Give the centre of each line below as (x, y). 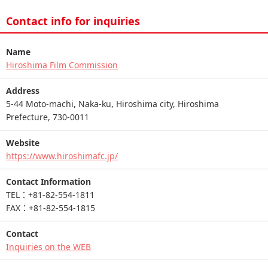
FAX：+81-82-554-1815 (51, 208)
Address (23, 90)
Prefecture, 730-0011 (48, 117)
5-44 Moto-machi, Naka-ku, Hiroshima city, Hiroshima (112, 103)
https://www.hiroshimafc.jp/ (62, 156)
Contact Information (48, 181)
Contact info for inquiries (73, 21)
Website (23, 142)
